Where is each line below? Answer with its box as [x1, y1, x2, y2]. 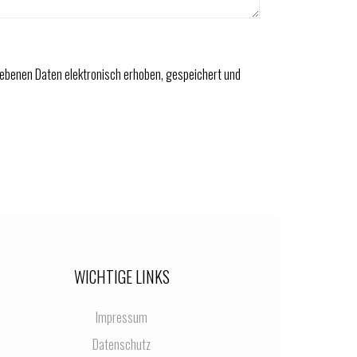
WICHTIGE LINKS [73, 265, 170, 288]
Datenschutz [92, 335, 151, 354]
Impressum [96, 308, 148, 327]
